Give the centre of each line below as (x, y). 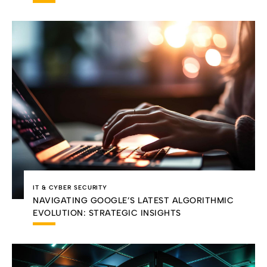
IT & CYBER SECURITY (70, 188)
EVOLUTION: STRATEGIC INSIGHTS (107, 213)
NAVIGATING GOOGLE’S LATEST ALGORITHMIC (133, 201)
